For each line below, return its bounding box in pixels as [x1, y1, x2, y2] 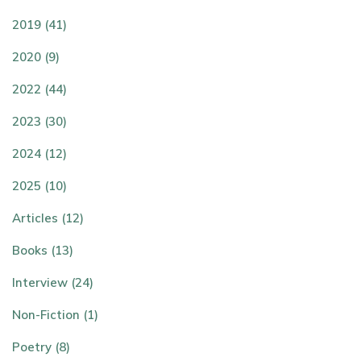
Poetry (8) [12, 339, 70, 355]
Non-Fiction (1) [12, 307, 98, 323]
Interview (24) [12, 275, 93, 291]
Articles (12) [12, 210, 84, 226]
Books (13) [12, 243, 73, 259]
